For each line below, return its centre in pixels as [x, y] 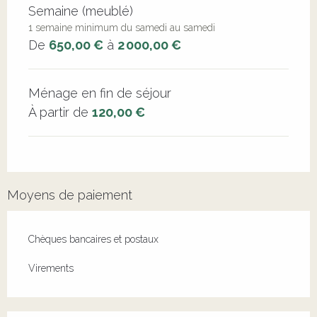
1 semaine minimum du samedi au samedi [122, 27]
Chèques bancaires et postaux [93, 239]
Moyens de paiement [70, 195]
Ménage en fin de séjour [100, 93]
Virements [51, 268]
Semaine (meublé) [81, 11]
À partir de [60, 112]
